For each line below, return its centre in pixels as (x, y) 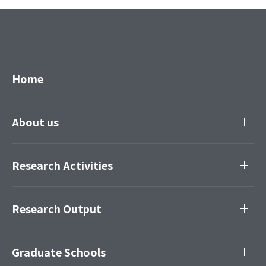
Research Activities (62, 165)
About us (35, 122)
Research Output (57, 208)
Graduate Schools (59, 252)
